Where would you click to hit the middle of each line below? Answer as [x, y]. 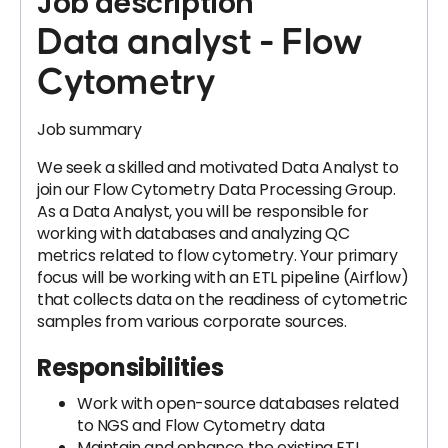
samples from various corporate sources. [192, 321]
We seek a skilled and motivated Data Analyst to [218, 167]
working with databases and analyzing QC [193, 233]
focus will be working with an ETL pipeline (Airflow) [223, 277]
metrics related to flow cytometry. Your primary [217, 255]
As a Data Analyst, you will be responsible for [203, 211]
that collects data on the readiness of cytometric [222, 299]
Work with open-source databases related [238, 403]
